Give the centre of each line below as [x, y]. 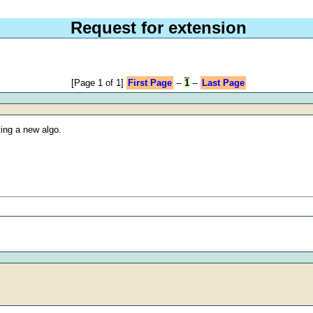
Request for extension [158, 27]
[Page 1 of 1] [98, 82]
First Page [150, 82]
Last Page [223, 82]
